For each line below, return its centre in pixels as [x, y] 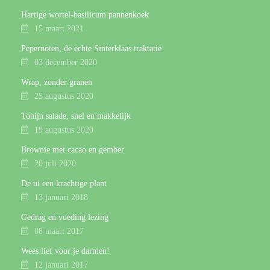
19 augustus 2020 [64, 130]
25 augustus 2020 [64, 96]
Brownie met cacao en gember [73, 150]
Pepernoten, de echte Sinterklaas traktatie [91, 49]
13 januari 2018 [61, 198]
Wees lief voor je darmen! [65, 251]
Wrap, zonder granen [57, 83]
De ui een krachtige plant [64, 184]
